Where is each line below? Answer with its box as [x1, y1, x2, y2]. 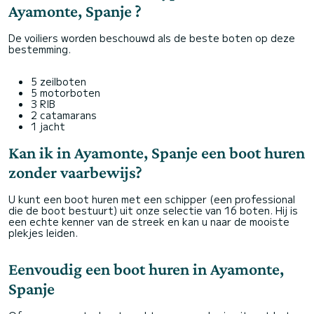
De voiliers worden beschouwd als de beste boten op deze [8, 31, 295, 45]
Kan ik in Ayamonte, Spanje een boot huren [8, 143, 305, 162]
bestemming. [8, 42, 71, 56]
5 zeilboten [31, 74, 86, 88]
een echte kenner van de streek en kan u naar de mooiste [8, 214, 289, 228]
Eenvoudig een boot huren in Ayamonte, [8, 259, 284, 278]
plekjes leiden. [8, 226, 78, 240]
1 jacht [31, 119, 65, 133]
